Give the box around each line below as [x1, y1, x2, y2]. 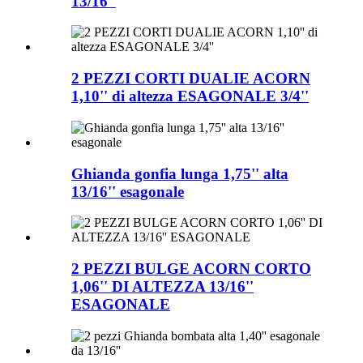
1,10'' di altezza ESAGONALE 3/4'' [71, 88, 309, 105]
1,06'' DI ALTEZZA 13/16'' [71, 278, 254, 296]
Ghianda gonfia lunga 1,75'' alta [71, 164, 288, 182]
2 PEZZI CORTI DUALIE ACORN [71, 70, 310, 88]
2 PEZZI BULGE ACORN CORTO [71, 260, 311, 278]
